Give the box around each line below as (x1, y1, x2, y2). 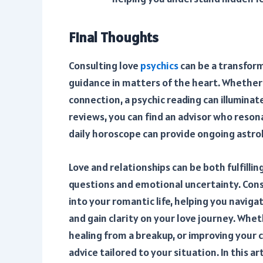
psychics (140, 58, 178, 72)
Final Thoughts (69, 28, 159, 47)
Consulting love (69, 58, 140, 72)
